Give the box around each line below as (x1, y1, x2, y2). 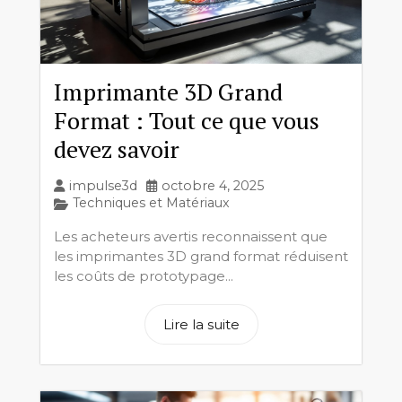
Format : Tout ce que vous (54, 104, 319, 135)
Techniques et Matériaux (73, 194, 230, 211)
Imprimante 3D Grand (54, 75, 283, 107)
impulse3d (69, 177, 137, 194)
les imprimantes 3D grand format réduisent (54, 247, 348, 265)
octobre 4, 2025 (162, 177, 264, 194)
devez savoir (54, 133, 179, 164)
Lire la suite (162, 315, 240, 333)
